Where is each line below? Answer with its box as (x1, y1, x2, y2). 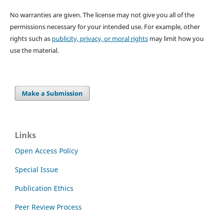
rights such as (9, 34, 52, 43)
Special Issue (15, 165, 58, 175)
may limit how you (147, 34, 204, 43)
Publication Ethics (15, 184, 74, 193)
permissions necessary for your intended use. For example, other (9, 22, 200, 32)
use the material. (9, 46, 59, 55)
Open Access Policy (15, 146, 78, 156)
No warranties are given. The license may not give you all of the (9, 10, 194, 20)
